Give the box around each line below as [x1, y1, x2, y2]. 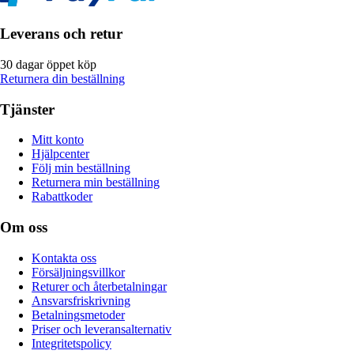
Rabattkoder [32, 190, 92, 204]
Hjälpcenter [32, 147, 89, 161]
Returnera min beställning [32, 175, 160, 190]
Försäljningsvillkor [32, 265, 125, 279]
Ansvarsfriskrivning [32, 293, 130, 307]
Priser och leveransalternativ [32, 322, 171, 336]
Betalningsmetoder [32, 307, 125, 322]
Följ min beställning [32, 161, 130, 175]
